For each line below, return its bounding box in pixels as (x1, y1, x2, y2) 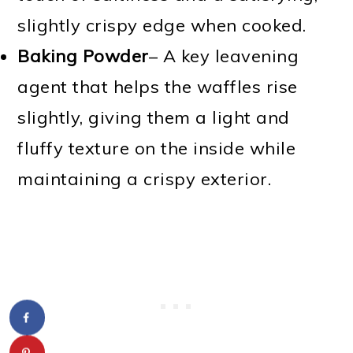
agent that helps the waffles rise (17, 75, 298, 98)
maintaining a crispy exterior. (17, 167, 272, 190)
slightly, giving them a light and (17, 106, 290, 128)
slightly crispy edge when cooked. (17, 13, 307, 36)
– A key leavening (148, 44, 299, 67)
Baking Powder (17, 44, 149, 67)
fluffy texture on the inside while (17, 136, 296, 159)
